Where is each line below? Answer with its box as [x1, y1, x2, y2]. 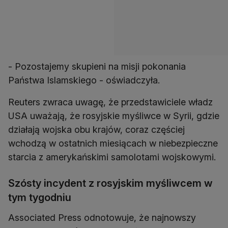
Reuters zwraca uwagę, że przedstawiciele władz [8, 97, 213, 108]
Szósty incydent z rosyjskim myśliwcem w [8, 177, 213, 190]
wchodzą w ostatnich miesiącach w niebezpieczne [8, 138, 218, 149]
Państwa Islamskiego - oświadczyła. [8, 75, 160, 86]
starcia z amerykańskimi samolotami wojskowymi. [8, 152, 216, 163]
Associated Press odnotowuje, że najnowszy [8, 212, 196, 223]
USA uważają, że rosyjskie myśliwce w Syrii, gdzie [8, 110, 219, 122]
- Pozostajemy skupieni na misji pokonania [8, 61, 186, 72]
